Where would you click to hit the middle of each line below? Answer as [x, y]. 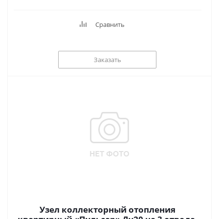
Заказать [107, 59]
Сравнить [110, 24]
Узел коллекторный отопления [108, 209]
